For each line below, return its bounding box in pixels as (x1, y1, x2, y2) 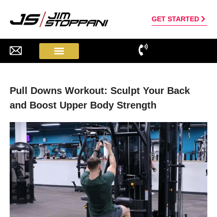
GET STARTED (152, 15, 200, 23)
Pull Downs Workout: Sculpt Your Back (10, 85, 190, 96)
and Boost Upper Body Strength (10, 100, 156, 111)
